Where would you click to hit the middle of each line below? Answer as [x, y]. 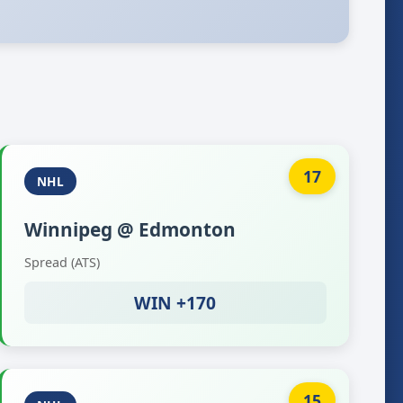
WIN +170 [175, 303]
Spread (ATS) [62, 262]
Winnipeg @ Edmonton [130, 229]
